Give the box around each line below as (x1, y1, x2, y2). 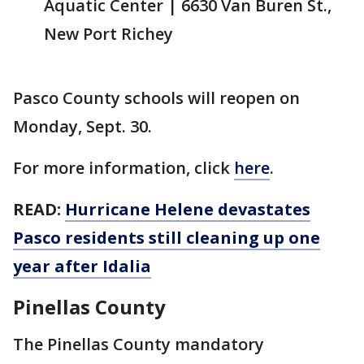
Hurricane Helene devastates (65, 198, 310, 220)
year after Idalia (13, 255, 151, 277)
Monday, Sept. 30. (13, 115, 152, 137)
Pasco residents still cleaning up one (13, 227, 320, 249)
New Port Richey (44, 23, 173, 45)
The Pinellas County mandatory (13, 333, 264, 355)
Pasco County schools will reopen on (13, 87, 300, 109)
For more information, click (13, 157, 234, 179)
